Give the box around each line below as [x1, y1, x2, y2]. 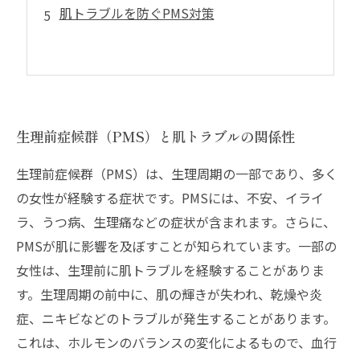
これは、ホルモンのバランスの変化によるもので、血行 [16, 333, 337, 352]
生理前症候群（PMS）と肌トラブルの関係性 [16, 126, 295, 146]
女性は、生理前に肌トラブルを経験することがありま [16, 260, 325, 280]
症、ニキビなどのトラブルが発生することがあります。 [16, 309, 336, 328]
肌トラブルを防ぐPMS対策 [59, 3, 215, 22]
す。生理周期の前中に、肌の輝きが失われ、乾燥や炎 [16, 284, 322, 304]
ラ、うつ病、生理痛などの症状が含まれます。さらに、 [16, 212, 336, 231]
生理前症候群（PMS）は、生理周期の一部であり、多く [16, 164, 337, 183]
